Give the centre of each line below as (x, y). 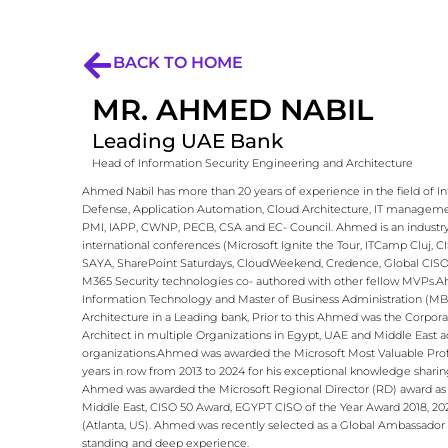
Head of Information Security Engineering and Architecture (252, 163)
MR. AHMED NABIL (232, 109)
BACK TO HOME (178, 62)
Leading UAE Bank (187, 141)
